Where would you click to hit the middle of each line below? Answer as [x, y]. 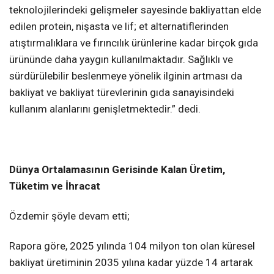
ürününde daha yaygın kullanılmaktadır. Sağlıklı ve [121, 60]
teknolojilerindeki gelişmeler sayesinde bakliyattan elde [135, 10]
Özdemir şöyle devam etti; [69, 216]
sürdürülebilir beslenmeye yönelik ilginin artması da [126, 76]
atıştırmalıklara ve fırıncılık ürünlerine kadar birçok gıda [134, 43]
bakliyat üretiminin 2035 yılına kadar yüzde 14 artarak [131, 262]
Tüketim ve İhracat [55, 186]
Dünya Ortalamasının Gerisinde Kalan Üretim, [117, 169]
